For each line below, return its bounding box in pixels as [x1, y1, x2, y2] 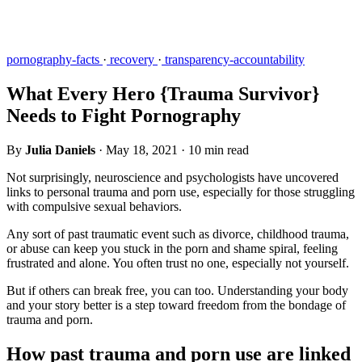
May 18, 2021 [106, 142, 178, 157]
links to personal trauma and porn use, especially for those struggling [6, 184, 355, 199]
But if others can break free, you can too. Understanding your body [6, 283, 348, 297]
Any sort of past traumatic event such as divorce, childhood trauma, [6, 226, 349, 241]
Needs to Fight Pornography [6, 104, 241, 126]
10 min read [188, 142, 249, 157]
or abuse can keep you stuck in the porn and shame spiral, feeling [6, 241, 338, 255]
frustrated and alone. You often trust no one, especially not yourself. [6, 255, 349, 270]
